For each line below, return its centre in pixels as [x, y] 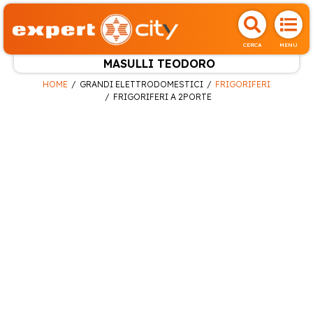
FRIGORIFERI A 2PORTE [162, 96]
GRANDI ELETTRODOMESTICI [141, 84]
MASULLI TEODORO [159, 64]
